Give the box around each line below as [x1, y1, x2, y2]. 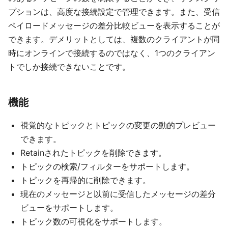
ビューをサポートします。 [20, 203, 118, 213]
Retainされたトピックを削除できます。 [20, 148, 166, 158]
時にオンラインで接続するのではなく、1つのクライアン [8, 48, 215, 59]
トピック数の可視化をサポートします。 [20, 216, 167, 227]
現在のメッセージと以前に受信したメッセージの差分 [20, 189, 216, 199]
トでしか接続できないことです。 [8, 62, 130, 72]
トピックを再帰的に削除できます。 [20, 175, 151, 186]
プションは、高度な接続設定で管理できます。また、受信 [8, 7, 220, 17]
